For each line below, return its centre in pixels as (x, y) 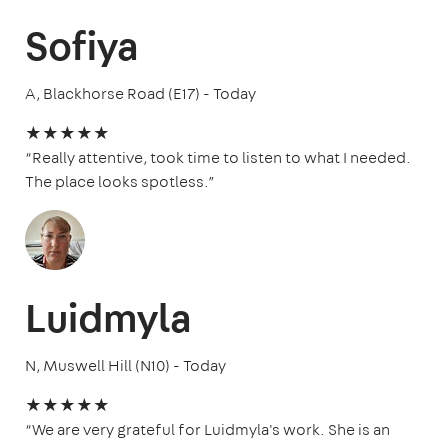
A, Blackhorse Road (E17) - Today (140, 94)
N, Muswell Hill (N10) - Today (125, 366)
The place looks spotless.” (120, 182)
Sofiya (81, 46)
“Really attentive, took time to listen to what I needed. (218, 158)
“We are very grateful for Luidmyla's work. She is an (207, 430)
